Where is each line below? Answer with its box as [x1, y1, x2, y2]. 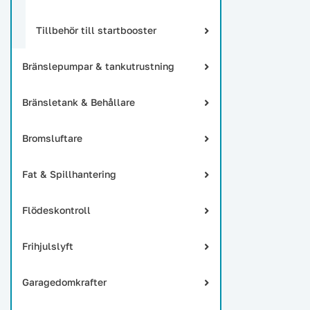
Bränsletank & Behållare [22, 96, 135, 108]
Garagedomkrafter [22, 276, 107, 288]
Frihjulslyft [22, 240, 73, 252]
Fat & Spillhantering [22, 168, 116, 180]
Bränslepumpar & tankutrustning [22, 60, 174, 72]
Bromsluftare [22, 132, 82, 144]
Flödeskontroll [22, 204, 91, 216]
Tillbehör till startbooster [36, 24, 156, 36]
